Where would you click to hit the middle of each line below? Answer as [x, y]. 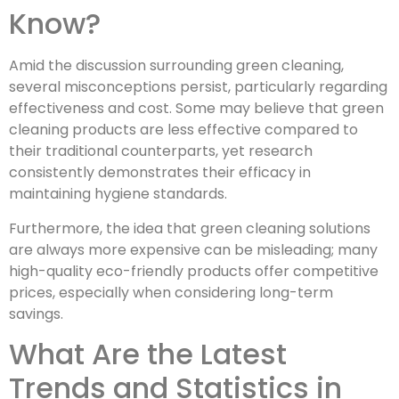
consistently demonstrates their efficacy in [160, 173]
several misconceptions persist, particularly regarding [198, 87]
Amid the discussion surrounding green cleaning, [176, 66]
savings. [36, 313]
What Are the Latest [148, 354]
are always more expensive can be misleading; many [193, 249]
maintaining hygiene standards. [118, 194]
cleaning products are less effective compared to [183, 130]
